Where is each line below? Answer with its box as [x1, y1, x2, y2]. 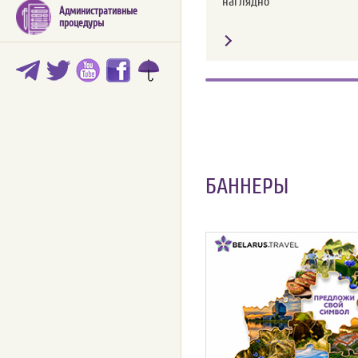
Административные [59, 5, 137, 18]
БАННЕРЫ [205, 173, 288, 199]
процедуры [59, 17, 104, 30]
